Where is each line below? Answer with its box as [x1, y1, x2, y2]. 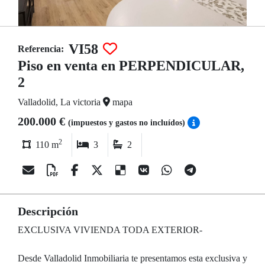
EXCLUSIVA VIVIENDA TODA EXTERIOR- [18, 225, 202, 235]
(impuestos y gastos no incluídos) [68, 118, 188, 127]
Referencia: [18, 44, 64, 54]
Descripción [18, 205, 78, 218]
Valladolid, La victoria [18, 97, 103, 107]
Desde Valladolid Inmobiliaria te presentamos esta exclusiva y [18, 253, 247, 263]
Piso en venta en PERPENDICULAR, [18, 58, 244, 73]
